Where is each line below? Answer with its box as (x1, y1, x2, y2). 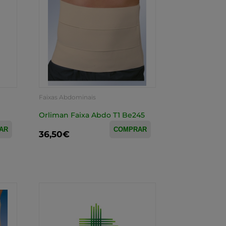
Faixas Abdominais (38, 93, 96, 101)
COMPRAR (113, 126, 147, 133)
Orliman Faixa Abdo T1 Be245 (38, 110, 145, 120)
